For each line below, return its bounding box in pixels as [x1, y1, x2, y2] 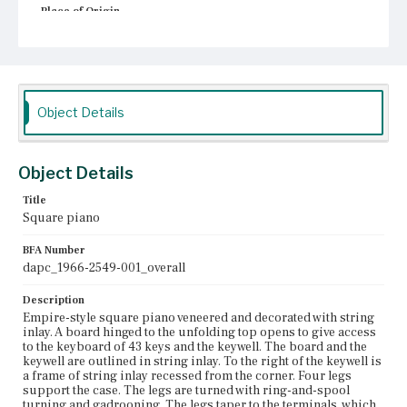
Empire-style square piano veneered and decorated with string [23, 309, 374, 326]
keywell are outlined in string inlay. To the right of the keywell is [23, 352, 382, 370]
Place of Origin [41, 4, 120, 18]
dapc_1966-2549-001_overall [23, 259, 185, 276]
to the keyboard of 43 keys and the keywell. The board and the [23, 338, 367, 355]
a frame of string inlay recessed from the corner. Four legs [23, 367, 352, 384]
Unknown [41, 70, 95, 87]
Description [23, 293, 84, 307]
